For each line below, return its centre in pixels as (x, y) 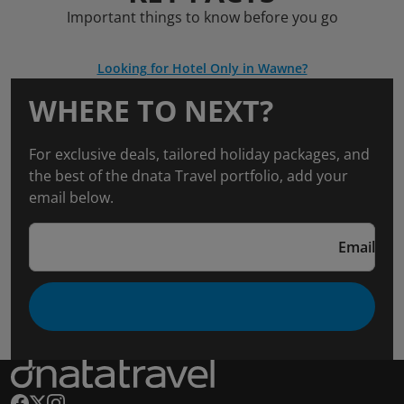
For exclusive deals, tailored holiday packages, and (199, 154)
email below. (71, 197)
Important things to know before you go (202, 17)
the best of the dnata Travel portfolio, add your (188, 176)
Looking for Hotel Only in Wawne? (202, 68)
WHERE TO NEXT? (151, 110)
